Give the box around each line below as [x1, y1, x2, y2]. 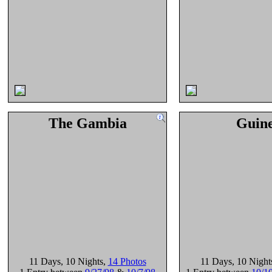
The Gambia [48, 115, 127, 131]
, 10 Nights [60, 256, 103, 267]
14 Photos [107, 256, 146, 267]
